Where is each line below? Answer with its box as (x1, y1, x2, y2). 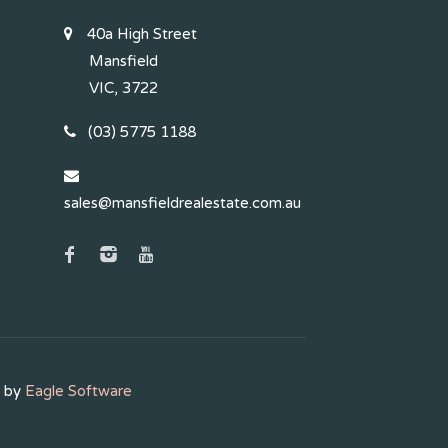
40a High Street (82, 25, 197, 43)
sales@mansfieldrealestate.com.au (63, 194, 301, 212)
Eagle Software (24, 382, 132, 400)
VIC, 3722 (88, 79, 158, 97)
